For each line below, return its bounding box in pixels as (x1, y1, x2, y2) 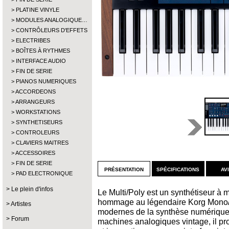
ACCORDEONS (15, 88, 56, 95)
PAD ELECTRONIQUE (16, 170, 73, 176)
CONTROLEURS (16, 129, 59, 135)
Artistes (11, 200, 31, 208)
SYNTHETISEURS (16, 119, 62, 125)
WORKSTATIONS (16, 109, 60, 115)
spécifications (156, 165, 200, 173)
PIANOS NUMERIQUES (16, 78, 76, 84)
